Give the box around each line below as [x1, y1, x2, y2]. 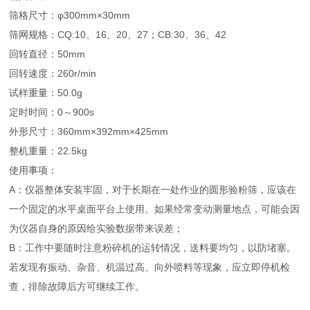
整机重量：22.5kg [9, 145, 88, 156]
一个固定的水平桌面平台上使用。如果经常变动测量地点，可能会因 [9, 203, 300, 215]
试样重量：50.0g [9, 87, 83, 98]
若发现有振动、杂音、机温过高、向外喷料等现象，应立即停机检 [9, 262, 291, 273]
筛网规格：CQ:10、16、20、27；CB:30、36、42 [9, 29, 227, 40]
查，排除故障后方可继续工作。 [9, 281, 145, 292]
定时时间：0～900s [9, 107, 95, 118]
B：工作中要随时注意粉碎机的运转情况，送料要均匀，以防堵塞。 [9, 242, 297, 253]
